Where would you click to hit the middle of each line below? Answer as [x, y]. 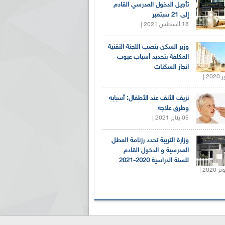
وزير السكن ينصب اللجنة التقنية [148, 47]
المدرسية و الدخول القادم [156, 150]
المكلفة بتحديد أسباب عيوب [153, 57]
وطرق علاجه [173, 108]
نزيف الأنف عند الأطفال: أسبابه [149, 98]
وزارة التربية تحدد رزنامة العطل [150, 140]
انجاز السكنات [172, 67]
